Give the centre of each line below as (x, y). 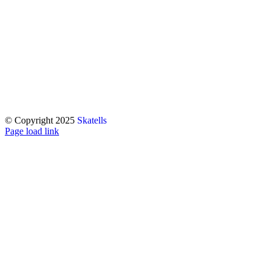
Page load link (32, 131)
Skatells (92, 120)
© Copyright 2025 (41, 120)
